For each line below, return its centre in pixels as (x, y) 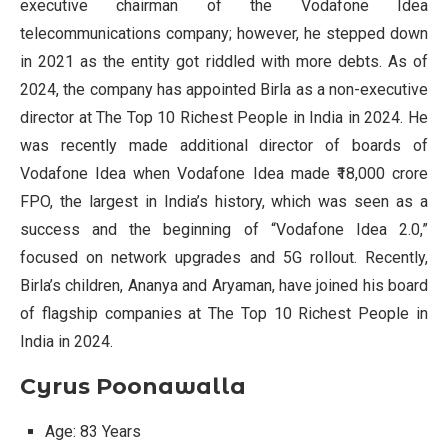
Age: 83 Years (93, 432)
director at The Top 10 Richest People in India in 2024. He (224, 118)
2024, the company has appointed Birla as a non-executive (224, 90)
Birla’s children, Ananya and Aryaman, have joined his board (224, 286)
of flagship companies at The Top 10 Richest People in (224, 314)
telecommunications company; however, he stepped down (224, 34)
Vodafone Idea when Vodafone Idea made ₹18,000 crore (224, 174)
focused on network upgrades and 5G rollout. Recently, (224, 258)
